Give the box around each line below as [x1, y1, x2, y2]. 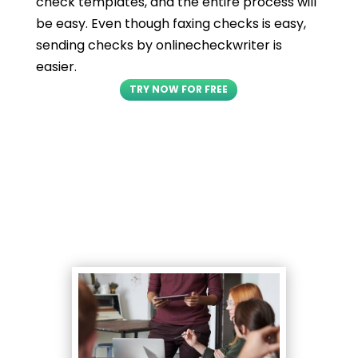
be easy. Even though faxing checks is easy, [35, 14, 306, 34]
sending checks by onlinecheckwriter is [35, 36, 282, 55]
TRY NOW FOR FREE [129, 82, 229, 97]
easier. [35, 58, 77, 77]
